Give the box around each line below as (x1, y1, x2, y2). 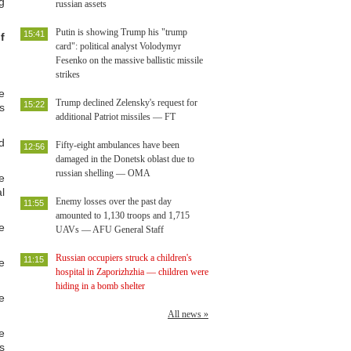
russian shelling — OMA (56, 168, 150, 179)
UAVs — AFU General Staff (56, 224, 164, 235)
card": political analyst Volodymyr (56, 41, 181, 52)
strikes (56, 69, 80, 80)
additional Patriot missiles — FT (56, 111, 175, 122)
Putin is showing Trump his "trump (56, 27, 187, 38)
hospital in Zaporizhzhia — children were (56, 266, 208, 277)
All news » (168, 309, 208, 320)
